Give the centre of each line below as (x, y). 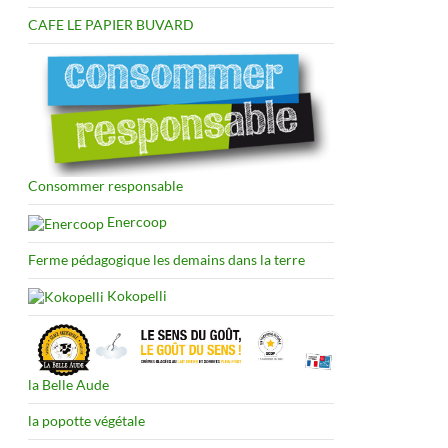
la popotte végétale (86, 421)
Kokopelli (135, 295)
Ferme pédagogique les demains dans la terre (166, 259)
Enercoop (135, 222)
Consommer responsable (105, 186)
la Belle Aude (68, 385)
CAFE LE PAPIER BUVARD (111, 24)
